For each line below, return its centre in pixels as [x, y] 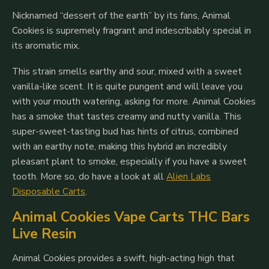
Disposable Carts [49, 191]
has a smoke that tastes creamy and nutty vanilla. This [127, 116]
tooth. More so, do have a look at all [89, 176]
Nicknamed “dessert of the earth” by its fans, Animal [121, 16]
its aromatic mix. [46, 46]
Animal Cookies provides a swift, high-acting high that [123, 258]
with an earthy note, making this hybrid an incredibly [119, 146]
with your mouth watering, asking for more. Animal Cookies [134, 101]
